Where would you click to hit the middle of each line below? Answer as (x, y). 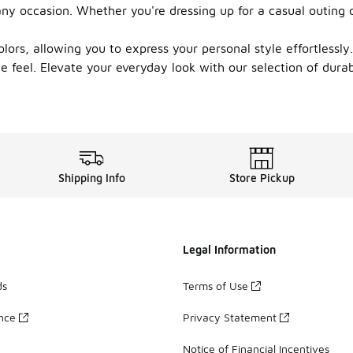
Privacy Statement (230, 317)
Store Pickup (262, 178)
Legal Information (229, 249)
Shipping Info (91, 178)
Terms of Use (216, 285)
